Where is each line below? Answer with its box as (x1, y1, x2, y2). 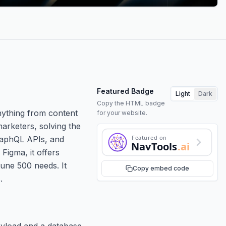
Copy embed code (133, 164, 189, 172)
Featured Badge (97, 86, 154, 95)
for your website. (97, 108, 147, 117)
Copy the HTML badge (97, 99, 165, 107)
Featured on (132, 133, 166, 141)
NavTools (131, 139, 178, 153)
